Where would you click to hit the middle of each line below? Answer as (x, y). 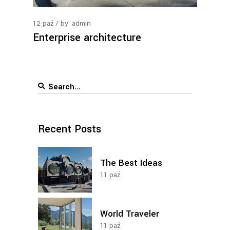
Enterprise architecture (87, 38)
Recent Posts (70, 129)
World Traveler (130, 214)
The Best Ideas (131, 163)
